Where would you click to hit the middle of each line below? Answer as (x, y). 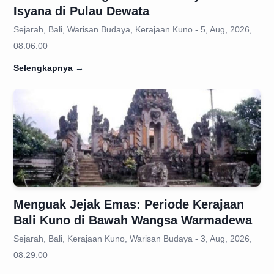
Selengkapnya (43, 68)
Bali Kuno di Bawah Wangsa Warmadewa (133, 220)
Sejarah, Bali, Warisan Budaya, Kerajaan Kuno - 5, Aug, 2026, (133, 29)
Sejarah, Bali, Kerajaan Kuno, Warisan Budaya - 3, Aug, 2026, (133, 239)
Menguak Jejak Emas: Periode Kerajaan (129, 204)
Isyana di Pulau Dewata (81, 11)
